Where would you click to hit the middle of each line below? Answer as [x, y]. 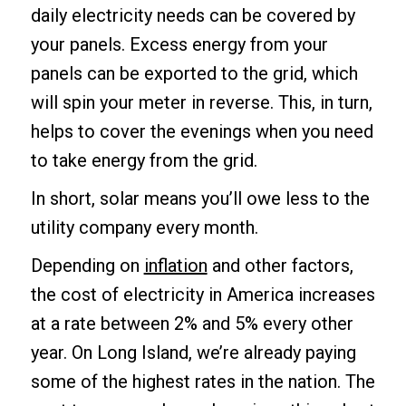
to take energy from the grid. [144, 160]
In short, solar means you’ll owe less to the [200, 198]
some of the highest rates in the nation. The [203, 381]
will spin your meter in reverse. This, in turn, [201, 102]
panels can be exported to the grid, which [194, 73]
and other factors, [280, 265]
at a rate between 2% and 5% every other [192, 323]
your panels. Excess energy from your [179, 44]
